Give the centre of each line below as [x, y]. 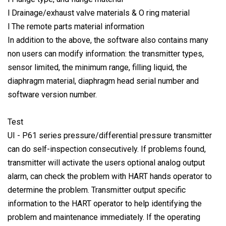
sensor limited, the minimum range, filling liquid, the [97, 67]
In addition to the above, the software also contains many [108, 40]
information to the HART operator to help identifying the [105, 203]
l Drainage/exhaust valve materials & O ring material [99, 13]
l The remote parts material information [76, 26]
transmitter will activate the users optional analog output [106, 162]
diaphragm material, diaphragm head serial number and [103, 81]
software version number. [52, 94]
